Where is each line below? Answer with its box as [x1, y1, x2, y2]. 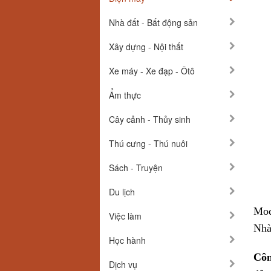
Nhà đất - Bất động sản [109, 16, 198, 28]
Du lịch [109, 186, 135, 198]
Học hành [109, 234, 146, 246]
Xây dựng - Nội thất [109, 41, 183, 53]
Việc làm [109, 210, 142, 222]
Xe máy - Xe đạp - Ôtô [109, 65, 195, 77]
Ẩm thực [109, 89, 141, 101]
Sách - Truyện [109, 162, 163, 174]
